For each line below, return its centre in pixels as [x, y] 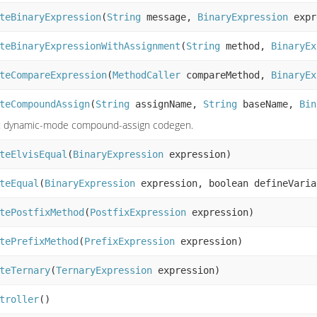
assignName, [166, 104]
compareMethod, [226, 75]
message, [169, 17]
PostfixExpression [138, 212]
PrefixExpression [129, 241]
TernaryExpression [104, 270]
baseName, [268, 104]
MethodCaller [146, 75]
